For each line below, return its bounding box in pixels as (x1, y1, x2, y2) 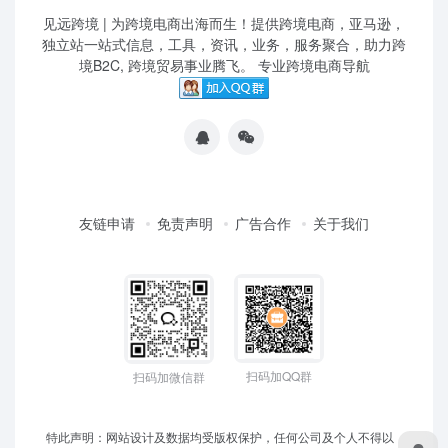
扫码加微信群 (133, 368, 205, 385)
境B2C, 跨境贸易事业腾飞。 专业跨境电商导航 (78, 54, 370, 75)
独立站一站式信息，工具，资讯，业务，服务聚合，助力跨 (42, 33, 406, 54)
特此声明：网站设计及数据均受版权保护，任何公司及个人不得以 (46, 428, 394, 445)
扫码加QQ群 (246, 366, 312, 384)
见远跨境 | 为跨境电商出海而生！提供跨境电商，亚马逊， (43, 12, 405, 33)
